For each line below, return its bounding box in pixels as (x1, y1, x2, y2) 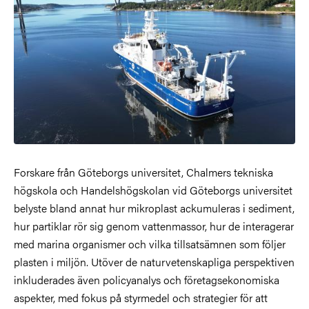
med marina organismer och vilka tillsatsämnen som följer (14, 235, 286, 252)
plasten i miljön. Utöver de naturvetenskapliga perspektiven (14, 253, 295, 270)
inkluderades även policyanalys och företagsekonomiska (14, 271, 279, 288)
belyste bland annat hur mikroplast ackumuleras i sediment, (14, 199, 295, 216)
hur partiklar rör (14, 217, 87, 234)
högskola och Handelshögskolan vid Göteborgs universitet (14, 181, 292, 198)
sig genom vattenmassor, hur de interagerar (90, 217, 294, 234)
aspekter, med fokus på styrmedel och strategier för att (14, 289, 268, 306)
